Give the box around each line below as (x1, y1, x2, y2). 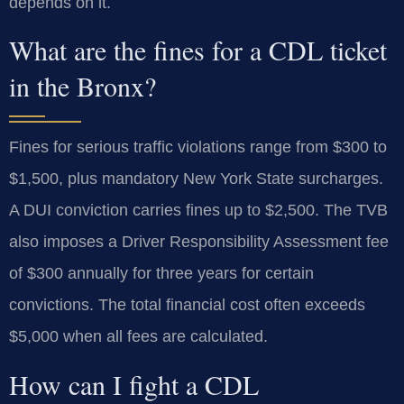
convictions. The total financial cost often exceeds (9, 296, 365, 315)
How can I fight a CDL (9, 365, 259, 402)
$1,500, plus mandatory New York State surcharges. (9, 170, 383, 188)
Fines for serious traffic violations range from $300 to (9, 138, 387, 157)
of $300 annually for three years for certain (9, 264, 314, 283)
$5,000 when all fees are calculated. (9, 327, 268, 346)
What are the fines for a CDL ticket (9, 32, 387, 69)
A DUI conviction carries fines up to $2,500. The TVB (9, 201, 388, 220)
